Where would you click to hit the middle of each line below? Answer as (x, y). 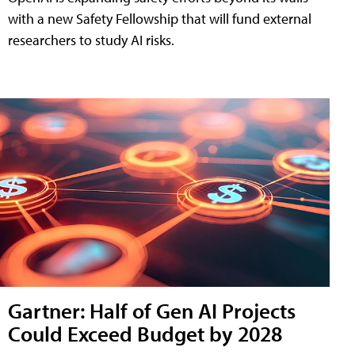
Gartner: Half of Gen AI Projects (152, 310)
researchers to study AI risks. (91, 40)
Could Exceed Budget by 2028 (145, 333)
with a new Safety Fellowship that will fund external (160, 19)
